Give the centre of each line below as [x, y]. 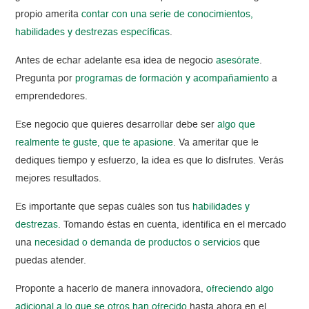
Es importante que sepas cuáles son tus [103, 207]
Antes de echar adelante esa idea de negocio [116, 61]
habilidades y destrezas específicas [93, 33]
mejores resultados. [59, 179]
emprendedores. [52, 97]
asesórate [238, 61]
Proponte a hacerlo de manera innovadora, [110, 289]
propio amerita [47, 15]
